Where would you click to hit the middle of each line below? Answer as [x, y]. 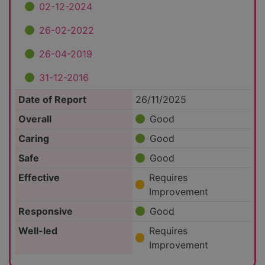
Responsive [45, 211]
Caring [33, 139]
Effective [39, 178]
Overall [35, 119]
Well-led [38, 231]
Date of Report [52, 100]
